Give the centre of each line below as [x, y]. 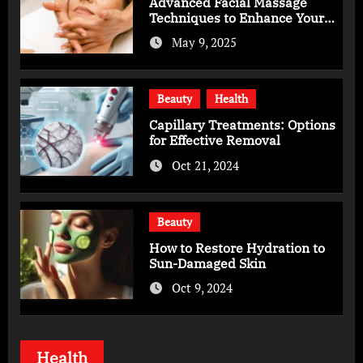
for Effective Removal [215, 140]
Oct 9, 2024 [203, 288]
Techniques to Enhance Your [237, 17]
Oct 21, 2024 [206, 165]
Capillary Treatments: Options [243, 125]
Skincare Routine [202, 33]
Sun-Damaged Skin [208, 263]
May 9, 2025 [205, 42]
